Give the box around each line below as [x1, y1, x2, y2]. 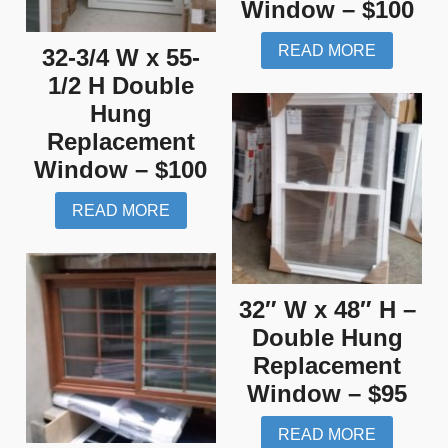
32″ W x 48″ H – [238, 295, 416, 323]
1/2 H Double [47, 71, 194, 99]
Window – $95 [247, 379, 408, 407]
